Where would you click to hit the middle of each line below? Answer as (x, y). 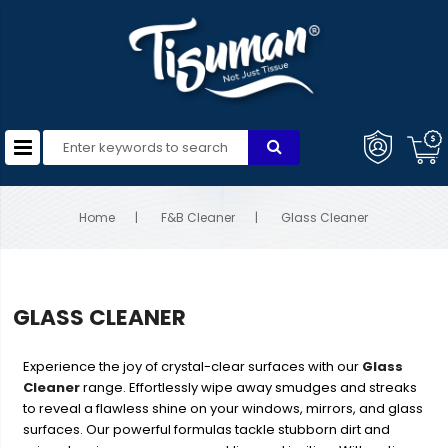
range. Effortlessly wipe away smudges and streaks (249, 388)
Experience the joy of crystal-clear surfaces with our (191, 367)
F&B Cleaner (198, 218)
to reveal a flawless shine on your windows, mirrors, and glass (223, 409)
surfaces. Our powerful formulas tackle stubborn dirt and (207, 430)
